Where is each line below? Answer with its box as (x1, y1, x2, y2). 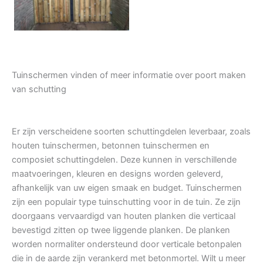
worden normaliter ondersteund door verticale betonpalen (12, 239, 242, 250)
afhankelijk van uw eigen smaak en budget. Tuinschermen (12, 183, 242, 194)
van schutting (12, 84, 66, 95)
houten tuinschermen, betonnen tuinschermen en (12, 140, 210, 151)
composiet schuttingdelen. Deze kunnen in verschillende (12, 154, 237, 166)
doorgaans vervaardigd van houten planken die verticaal (12, 211, 235, 222)
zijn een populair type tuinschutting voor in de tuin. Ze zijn (12, 197, 241, 208)
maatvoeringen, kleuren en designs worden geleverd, (12, 168, 223, 180)
